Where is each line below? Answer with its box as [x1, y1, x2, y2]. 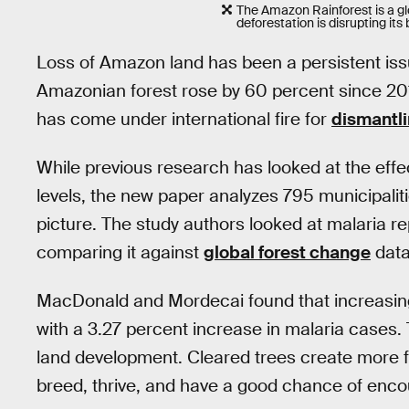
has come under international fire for [37, 108, 331, 131]
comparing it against [37, 240, 204, 264]
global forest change [204, 240, 371, 264]
